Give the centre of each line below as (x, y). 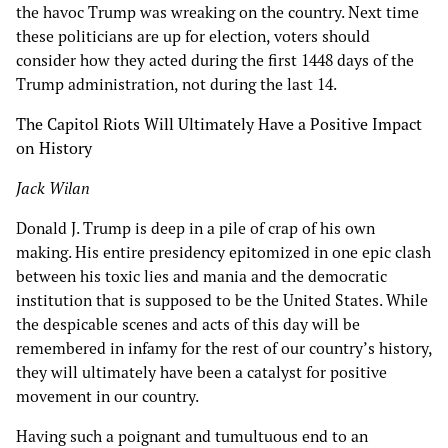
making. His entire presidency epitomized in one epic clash (223, 252)
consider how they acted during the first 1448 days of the (215, 60)
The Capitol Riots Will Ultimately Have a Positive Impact (219, 124)
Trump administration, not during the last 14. (178, 84)
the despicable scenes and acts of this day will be (188, 324)
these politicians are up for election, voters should (193, 36)
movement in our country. (109, 396)
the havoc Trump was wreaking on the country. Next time (217, 12)
